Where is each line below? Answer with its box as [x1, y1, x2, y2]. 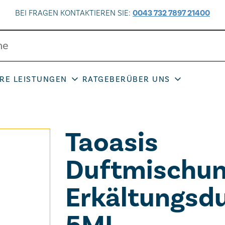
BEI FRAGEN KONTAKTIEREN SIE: [15, 8, 133, 18]
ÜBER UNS [126, 74, 170, 84]
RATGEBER [82, 74, 127, 84]
